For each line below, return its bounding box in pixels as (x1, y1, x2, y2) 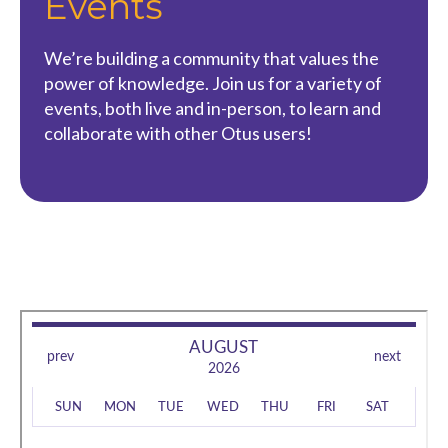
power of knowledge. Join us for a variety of (44, 72, 382, 95)
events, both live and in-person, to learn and (44, 97, 381, 120)
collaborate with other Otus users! (44, 122, 312, 145)
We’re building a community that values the (44, 47, 379, 70)
